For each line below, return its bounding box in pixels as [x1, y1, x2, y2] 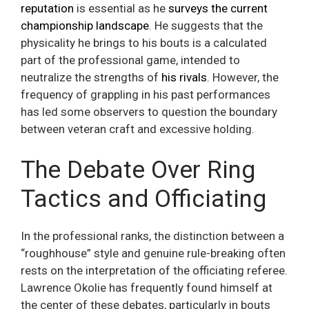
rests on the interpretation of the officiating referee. [21, 263, 288, 277]
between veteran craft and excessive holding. [21, 122, 255, 137]
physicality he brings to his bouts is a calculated [21, 36, 267, 50]
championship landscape [21, 19, 149, 33]
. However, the [207, 70, 279, 85]
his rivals [161, 70, 207, 85]
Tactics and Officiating [21, 184, 266, 213]
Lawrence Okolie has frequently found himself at [21, 280, 272, 295]
